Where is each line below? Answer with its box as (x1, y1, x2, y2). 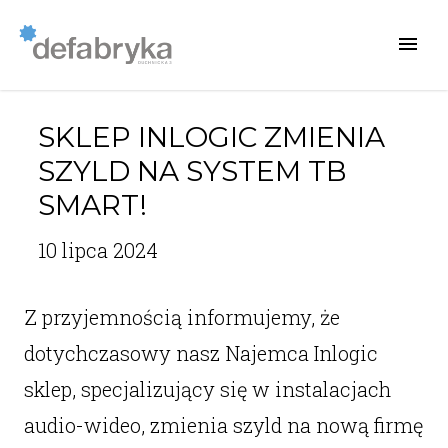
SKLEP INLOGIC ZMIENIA (37, 120, 385, 154)
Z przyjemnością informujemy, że (23, 304, 340, 330)
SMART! (37, 188, 147, 222)
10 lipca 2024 (37, 237, 158, 263)
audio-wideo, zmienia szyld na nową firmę (23, 412, 423, 438)
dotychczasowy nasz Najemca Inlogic (23, 340, 378, 366)
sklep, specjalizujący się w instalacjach (23, 376, 391, 402)
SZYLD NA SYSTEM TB (37, 154, 347, 188)
